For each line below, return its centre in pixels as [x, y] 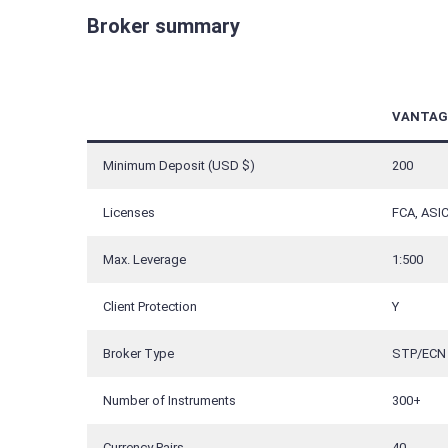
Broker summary [163, 25]
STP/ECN [419, 353]
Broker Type [138, 353]
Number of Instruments [169, 400]
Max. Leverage [144, 259]
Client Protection [150, 306]
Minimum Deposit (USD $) [179, 165]
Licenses [129, 212]
